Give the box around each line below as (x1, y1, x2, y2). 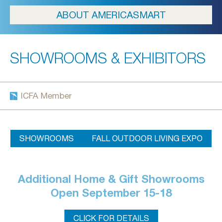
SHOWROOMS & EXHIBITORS (10, 49, 206, 67)
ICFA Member (21, 91, 72, 101)
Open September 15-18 (51, 186, 171, 200)
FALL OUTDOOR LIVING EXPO (92, 134, 203, 143)
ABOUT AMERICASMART (56, 9, 166, 21)
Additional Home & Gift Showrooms (17, 172, 205, 186)
